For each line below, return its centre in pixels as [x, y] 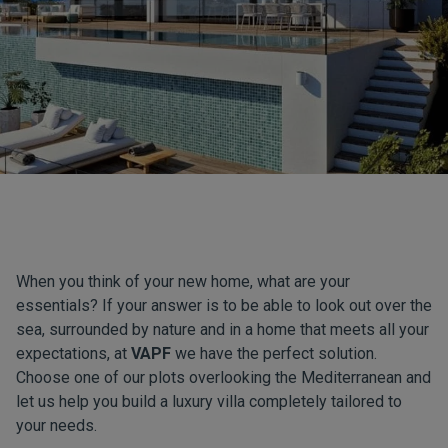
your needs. [56, 425]
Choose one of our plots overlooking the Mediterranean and [223, 377]
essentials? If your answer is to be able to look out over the [224, 305]
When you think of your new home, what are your [183, 281]
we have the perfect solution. [276, 353]
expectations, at [73, 353]
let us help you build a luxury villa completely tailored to [209, 401]
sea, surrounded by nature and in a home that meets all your [222, 329]
